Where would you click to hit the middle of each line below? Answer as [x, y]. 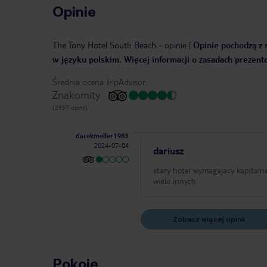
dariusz [169, 151]
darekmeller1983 [103, 136]
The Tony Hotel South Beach [104, 45]
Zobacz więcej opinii [209, 220]
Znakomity [77, 95]
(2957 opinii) [70, 107]
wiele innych [175, 181]
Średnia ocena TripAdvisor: [100, 82]
